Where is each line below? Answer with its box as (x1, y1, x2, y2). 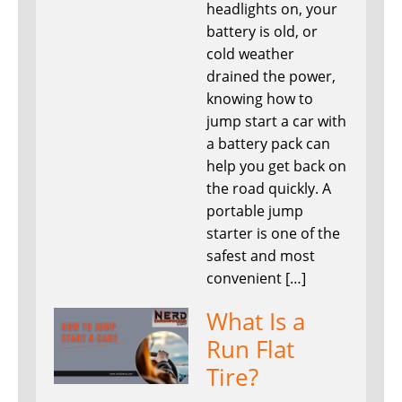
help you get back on (206, 156, 346, 177)
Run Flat (206, 333, 294, 366)
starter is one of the (206, 223, 340, 244)
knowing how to (206, 89, 313, 109)
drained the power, (206, 66, 336, 87)
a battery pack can (206, 134, 330, 154)
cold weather (206, 44, 294, 65)
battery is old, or (206, 22, 318, 42)
